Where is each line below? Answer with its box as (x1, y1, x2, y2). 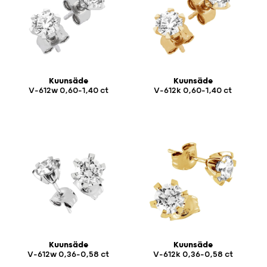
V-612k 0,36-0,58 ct (153, 249, 233, 259)
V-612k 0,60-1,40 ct (154, 85, 232, 95)
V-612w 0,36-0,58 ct (27, 249, 109, 259)
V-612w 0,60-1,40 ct (28, 85, 108, 95)
